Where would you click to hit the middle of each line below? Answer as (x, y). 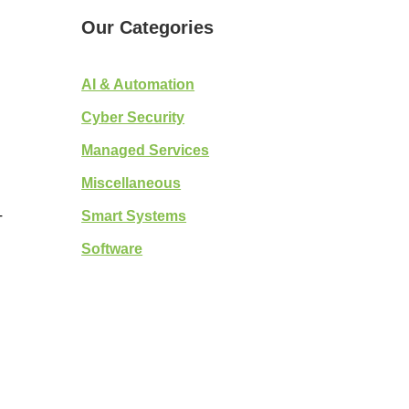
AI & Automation (138, 84)
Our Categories (148, 28)
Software (112, 248)
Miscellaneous (131, 183)
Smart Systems (134, 215)
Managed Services (146, 150)
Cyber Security (133, 117)
